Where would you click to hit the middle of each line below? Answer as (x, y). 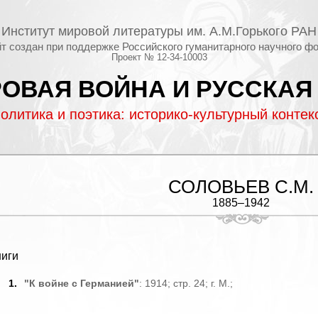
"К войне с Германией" (82, 283)
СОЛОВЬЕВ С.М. (241, 187)
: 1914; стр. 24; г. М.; (186, 283)
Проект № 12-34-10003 (159, 57)
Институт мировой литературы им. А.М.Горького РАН (159, 31)
